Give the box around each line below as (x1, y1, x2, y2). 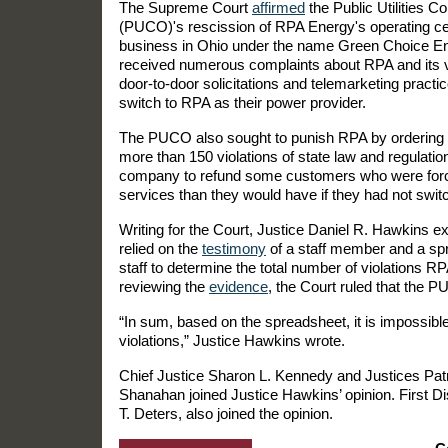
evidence (209, 277, 268, 295)
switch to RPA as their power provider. (119, 93, 366, 111)
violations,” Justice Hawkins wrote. (119, 331, 345, 349)
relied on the (119, 239, 202, 257)
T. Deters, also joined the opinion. (119, 404, 333, 422)
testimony (202, 239, 266, 257)
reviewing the (119, 277, 209, 295)
